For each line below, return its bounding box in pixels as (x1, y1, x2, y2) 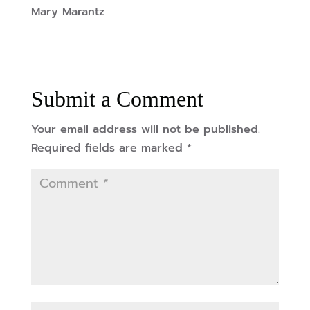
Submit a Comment (30, 86, 203, 112)
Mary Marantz (30, 3, 104, 21)
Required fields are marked (30, 140, 187, 157)
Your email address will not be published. (30, 121, 260, 138)
